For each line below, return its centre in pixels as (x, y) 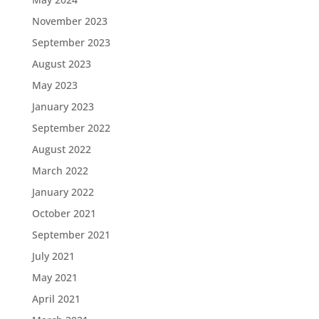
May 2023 (54, 85)
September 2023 (71, 42)
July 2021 (53, 256)
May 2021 (54, 277)
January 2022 (63, 192)
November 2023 (69, 21)
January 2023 (63, 106)
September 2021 (71, 235)
